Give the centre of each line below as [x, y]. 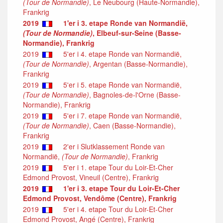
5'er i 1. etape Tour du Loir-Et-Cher [115, 167]
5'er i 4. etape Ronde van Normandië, [119, 54]
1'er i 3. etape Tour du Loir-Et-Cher [121, 188]
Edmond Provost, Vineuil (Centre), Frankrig [91, 177]
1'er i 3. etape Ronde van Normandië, [125, 23]
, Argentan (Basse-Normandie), [138, 63]
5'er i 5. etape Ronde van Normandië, [119, 84]
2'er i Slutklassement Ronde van [111, 146]
